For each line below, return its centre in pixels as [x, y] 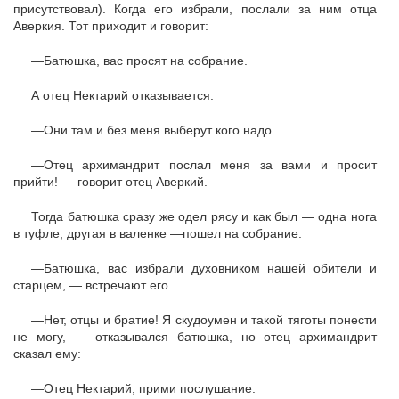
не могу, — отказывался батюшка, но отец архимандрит [195, 337]
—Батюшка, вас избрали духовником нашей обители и [204, 268]
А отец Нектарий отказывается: [122, 95]
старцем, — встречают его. [93, 285]
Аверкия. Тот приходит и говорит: [111, 26]
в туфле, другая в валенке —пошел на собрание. [158, 233]
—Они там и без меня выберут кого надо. [153, 130]
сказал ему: [47, 354]
